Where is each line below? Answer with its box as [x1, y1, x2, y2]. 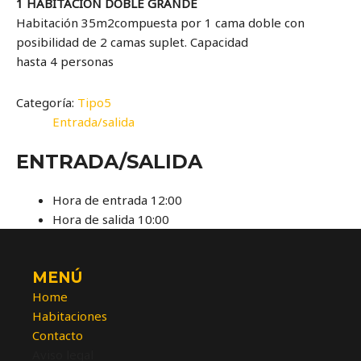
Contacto [32, 327, 83, 343]
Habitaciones [32, 308, 107, 324]
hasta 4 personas [16, 53, 114, 70]
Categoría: [16, 93, 77, 110]
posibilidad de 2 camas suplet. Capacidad [16, 34, 248, 51]
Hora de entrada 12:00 [52, 192, 182, 208]
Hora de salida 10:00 [52, 211, 169, 227]
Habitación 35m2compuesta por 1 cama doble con [16, 15, 305, 31]
